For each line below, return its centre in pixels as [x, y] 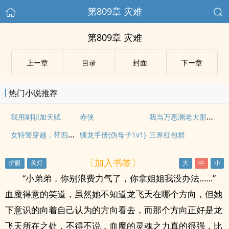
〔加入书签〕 [113, 162]
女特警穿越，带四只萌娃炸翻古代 [71, 134]
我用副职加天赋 [36, 117]
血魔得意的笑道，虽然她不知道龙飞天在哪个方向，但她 [114, 194]
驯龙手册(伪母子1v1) [113, 135]
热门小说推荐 [33, 93]
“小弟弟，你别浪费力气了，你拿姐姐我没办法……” [119, 178]
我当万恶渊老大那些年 [210, 117]
